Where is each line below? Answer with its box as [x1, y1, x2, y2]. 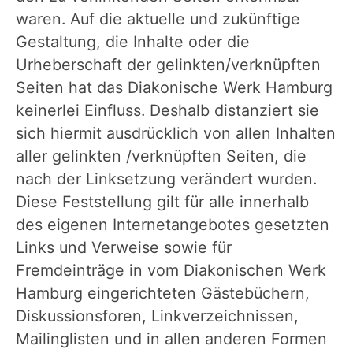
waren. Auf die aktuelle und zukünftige [16, 9, 300, 28]
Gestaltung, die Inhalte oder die [16, 32, 250, 51]
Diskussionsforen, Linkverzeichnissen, [16, 307, 299, 325]
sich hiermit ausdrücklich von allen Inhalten [16, 124, 336, 143]
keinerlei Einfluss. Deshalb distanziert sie [16, 101, 319, 120]
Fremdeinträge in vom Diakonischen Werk [16, 261, 326, 280]
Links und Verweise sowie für [16, 238, 232, 257]
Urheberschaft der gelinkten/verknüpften [16, 55, 321, 74]
